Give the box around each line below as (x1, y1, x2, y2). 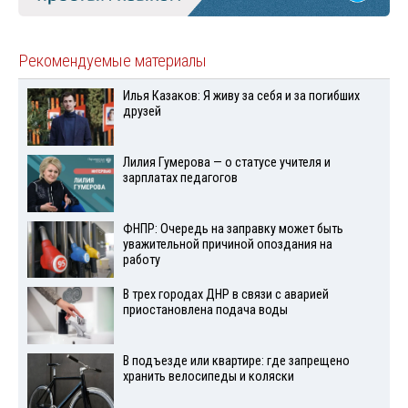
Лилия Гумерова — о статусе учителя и (122, 154, 331, 170)
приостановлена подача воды (122, 302, 288, 319)
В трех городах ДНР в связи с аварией (122, 287, 329, 303)
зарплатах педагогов (122, 169, 238, 186)
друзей (122, 104, 161, 120)
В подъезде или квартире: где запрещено (122, 353, 350, 370)
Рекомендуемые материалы (18, 51, 207, 72)
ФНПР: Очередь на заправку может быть (122, 220, 343, 237)
